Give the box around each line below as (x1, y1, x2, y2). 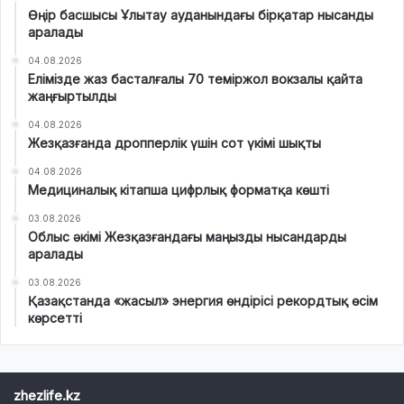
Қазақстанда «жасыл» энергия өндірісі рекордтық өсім (28, 292, 378, 308)
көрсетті (28, 309, 82, 326)
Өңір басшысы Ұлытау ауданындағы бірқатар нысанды (28, 6, 373, 23)
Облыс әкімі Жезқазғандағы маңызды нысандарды (28, 228, 346, 244)
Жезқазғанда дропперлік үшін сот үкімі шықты (28, 134, 321, 151)
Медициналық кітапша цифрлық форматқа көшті (28, 181, 329, 197)
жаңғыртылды (28, 87, 116, 104)
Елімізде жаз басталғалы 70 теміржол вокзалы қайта (28, 70, 363, 87)
